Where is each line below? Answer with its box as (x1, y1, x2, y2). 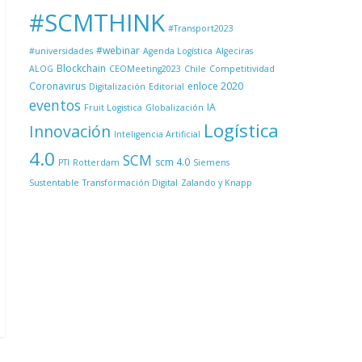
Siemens (193, 157, 229, 168)
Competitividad (209, 63, 275, 74)
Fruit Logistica (84, 102, 142, 113)
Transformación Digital (82, 177, 178, 188)
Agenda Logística (143, 45, 213, 57)
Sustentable (29, 177, 79, 188)
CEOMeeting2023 (109, 63, 181, 74)
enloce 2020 (187, 79, 243, 93)
